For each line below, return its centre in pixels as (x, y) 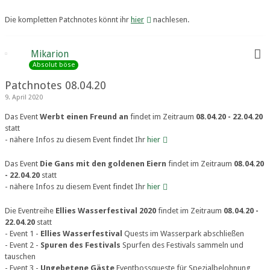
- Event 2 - (23, 245)
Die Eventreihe (30, 211)
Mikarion (50, 54)
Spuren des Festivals (80, 245)
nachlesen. (170, 20)
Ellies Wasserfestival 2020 (106, 211)
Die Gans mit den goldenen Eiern (103, 164)
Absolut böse (54, 64)
